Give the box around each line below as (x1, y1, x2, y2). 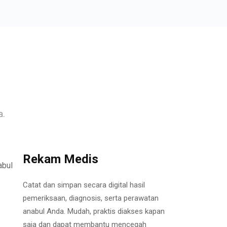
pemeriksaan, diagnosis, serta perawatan (23, 193, 159, 203)
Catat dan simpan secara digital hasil (23, 180, 145, 190)
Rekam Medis (23, 152, 98, 166)
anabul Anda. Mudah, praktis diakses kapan (23, 206, 165, 216)
